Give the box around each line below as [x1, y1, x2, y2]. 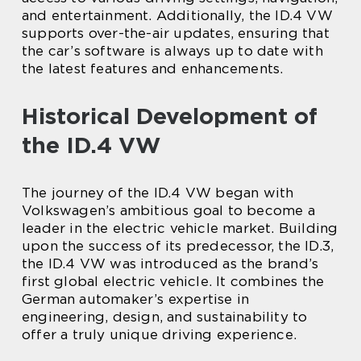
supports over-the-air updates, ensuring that [22, 25, 330, 41]
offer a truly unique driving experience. [22, 326, 297, 342]
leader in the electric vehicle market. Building [22, 220, 338, 236]
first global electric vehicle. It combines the [22, 273, 325, 289]
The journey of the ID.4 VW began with [22, 185, 294, 201]
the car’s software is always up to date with [22, 43, 323, 59]
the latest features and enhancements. [22, 60, 284, 77]
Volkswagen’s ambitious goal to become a [22, 202, 315, 218]
